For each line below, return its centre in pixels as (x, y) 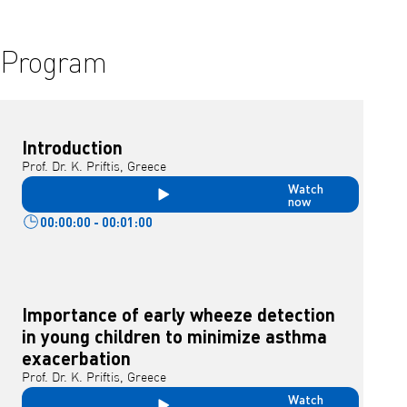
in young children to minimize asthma (174, 336)
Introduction (72, 147)
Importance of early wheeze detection (179, 314)
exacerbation (76, 358)
